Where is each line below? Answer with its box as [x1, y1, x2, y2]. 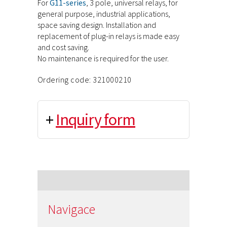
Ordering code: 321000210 [37, 74, 132, 85]
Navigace [48, 201, 95, 217]
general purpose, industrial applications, [37, 9, 170, 19]
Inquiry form [56, 109, 135, 130]
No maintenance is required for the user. [37, 53, 169, 63]
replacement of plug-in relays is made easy [37, 31, 179, 41]
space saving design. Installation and [37, 20, 156, 30]
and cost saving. [37, 42, 89, 52]
